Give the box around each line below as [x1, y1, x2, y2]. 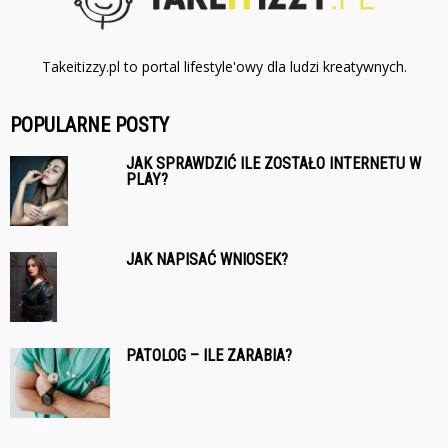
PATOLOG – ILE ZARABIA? [126, 345, 292, 365]
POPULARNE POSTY [10, 112, 169, 137]
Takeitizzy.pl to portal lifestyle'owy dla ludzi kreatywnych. [41, 56, 407, 76]
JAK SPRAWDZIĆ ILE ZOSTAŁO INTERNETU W [126, 153, 421, 173]
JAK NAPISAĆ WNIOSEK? [126, 249, 288, 269]
